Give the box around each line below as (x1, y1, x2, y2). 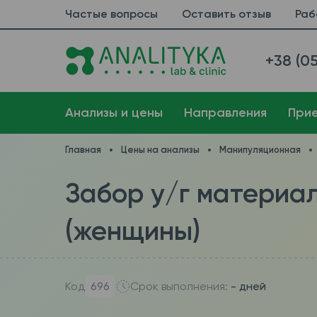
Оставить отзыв (181, 7, 271, 21)
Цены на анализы (120, 144, 200, 155)
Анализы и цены (64, 105, 163, 120)
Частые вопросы (64, 7, 158, 21)
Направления (183, 105, 267, 120)
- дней (230, 279, 266, 293)
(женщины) (64, 214, 200, 247)
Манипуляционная (219, 144, 301, 155)
